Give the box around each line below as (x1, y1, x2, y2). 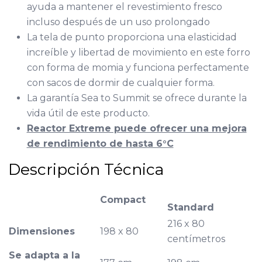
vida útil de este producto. (26, 108, 150, 119)
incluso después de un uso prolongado (26, 16, 210, 27)
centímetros (167, 233, 225, 244)
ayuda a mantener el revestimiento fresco (26, 1, 222, 12)
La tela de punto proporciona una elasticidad (26, 32, 237, 43)
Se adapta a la (8, 250, 80, 261)
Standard (167, 202, 214, 213)
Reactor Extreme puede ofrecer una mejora (26, 123, 247, 134)
